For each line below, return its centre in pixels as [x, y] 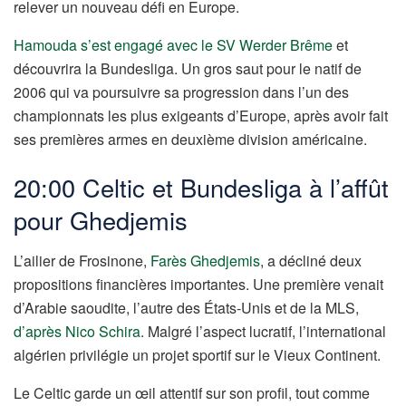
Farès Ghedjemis [205, 260]
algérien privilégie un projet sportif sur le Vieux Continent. [197, 354]
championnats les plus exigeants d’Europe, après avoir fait [201, 115]
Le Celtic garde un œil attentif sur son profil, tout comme [192, 392]
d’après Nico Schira [77, 331]
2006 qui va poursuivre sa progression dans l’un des [181, 92]
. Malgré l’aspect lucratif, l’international [263, 331]
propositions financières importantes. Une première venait [198, 284]
